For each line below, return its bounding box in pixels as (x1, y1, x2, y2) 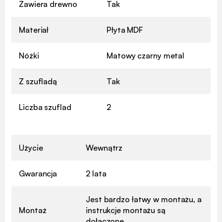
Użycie (19, 142, 43, 153)
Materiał (19, 24, 49, 35)
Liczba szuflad (19, 102, 71, 112)
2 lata (86, 168, 107, 178)
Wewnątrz (86, 142, 123, 153)
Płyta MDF (107, 24, 143, 35)
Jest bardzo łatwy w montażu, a (86, 194, 202, 204)
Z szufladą (19, 76, 57, 86)
